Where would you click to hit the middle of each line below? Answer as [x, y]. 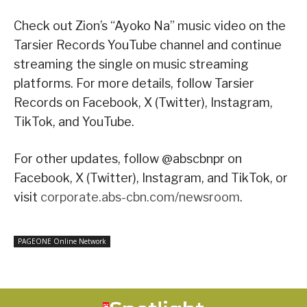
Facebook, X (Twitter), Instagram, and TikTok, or [151, 177]
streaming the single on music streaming [131, 64]
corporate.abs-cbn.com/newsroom [140, 197]
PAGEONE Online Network [62, 241]
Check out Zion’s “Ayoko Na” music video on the [150, 25]
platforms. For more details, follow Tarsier [134, 83]
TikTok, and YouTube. [74, 121]
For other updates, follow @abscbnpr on [128, 158]
